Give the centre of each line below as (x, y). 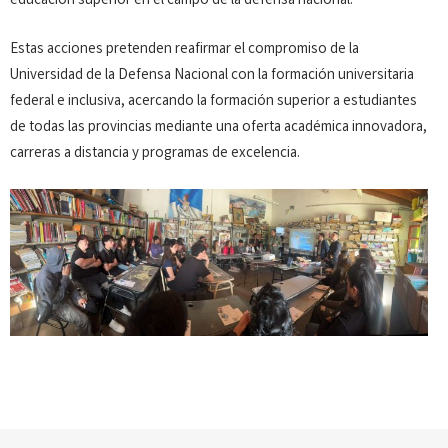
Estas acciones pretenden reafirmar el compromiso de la (184, 49)
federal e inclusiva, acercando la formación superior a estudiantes (213, 101)
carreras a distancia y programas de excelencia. (155, 153)
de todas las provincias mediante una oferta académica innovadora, (218, 127)
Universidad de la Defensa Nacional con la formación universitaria (212, 75)
